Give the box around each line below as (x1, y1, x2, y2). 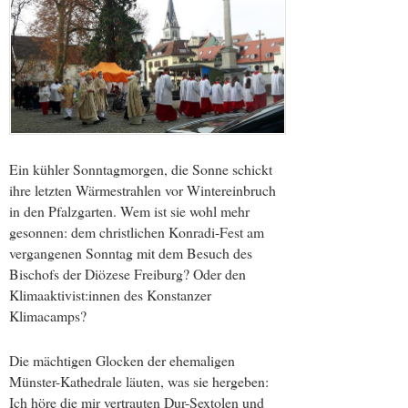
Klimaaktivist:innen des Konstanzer (9, 285, 211, 305)
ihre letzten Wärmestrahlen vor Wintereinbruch (9, 180, 276, 200)
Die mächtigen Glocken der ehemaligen (9, 350, 235, 370)
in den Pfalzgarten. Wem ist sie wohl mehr (9, 201, 250, 221)
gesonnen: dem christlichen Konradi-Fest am (9, 222, 264, 242)
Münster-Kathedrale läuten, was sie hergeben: (9, 371, 269, 391)
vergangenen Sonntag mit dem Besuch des (9, 243, 252, 263)
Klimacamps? (9, 306, 87, 326)
